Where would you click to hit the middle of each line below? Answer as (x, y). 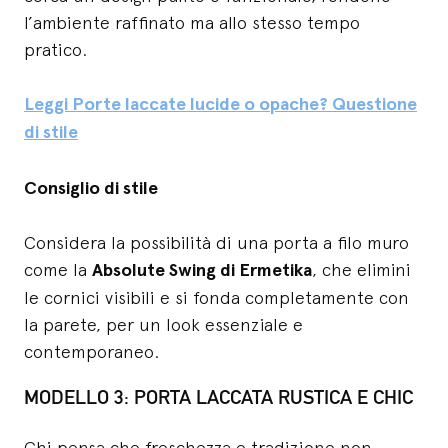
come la (58, 270)
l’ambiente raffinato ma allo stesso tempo (192, 23)
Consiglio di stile (91, 188)
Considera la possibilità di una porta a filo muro (216, 243)
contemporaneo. (91, 352)
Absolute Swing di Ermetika (202, 270)
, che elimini (361, 270)
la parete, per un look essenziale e (163, 325)
